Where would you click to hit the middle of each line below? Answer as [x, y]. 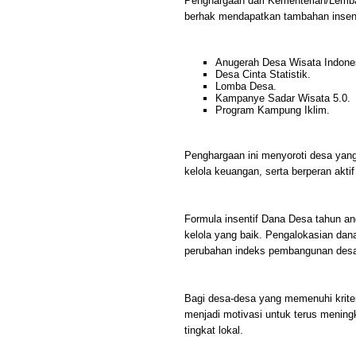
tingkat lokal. [214, 330]
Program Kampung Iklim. [273, 110]
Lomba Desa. [246, 86]
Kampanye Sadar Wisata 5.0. [283, 98]
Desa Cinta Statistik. [263, 74]
